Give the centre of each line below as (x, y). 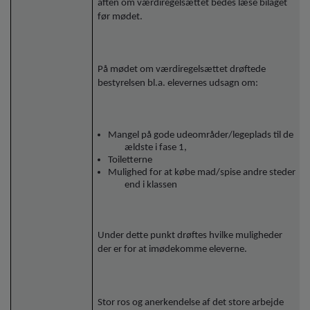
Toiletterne (130, 160)
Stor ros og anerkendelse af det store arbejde (191, 303)
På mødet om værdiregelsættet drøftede (182, 70)
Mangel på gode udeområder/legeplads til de (201, 135)
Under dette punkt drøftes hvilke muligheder (190, 235)
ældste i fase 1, (157, 147)
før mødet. (121, 17)
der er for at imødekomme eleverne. (173, 249)
